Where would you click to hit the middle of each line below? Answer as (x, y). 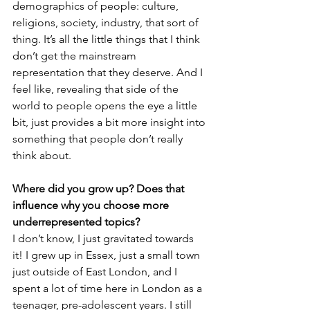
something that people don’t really (99, 139)
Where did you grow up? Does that (100, 189)
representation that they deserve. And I (109, 72)
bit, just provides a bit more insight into (110, 122)
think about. (42, 155)
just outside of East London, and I (96, 272)
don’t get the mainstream (76, 56)
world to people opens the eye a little (106, 106)
